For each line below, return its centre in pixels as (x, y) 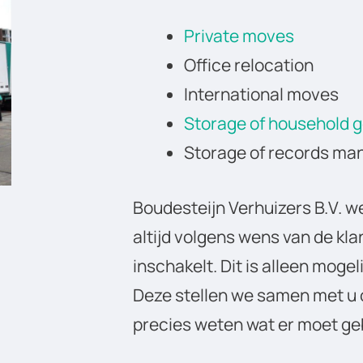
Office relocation (249, 65)
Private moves (239, 36)
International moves (261, 94)
